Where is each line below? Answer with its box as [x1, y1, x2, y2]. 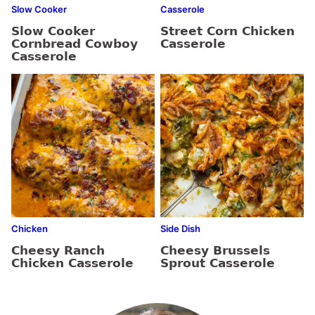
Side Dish [160, 223, 200, 235]
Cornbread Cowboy [11, 37, 138, 51]
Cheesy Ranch [11, 243, 105, 258]
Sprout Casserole [160, 256, 275, 271]
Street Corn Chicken [160, 24, 295, 39]
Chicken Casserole [11, 256, 134, 271]
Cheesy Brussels [160, 243, 270, 258]
